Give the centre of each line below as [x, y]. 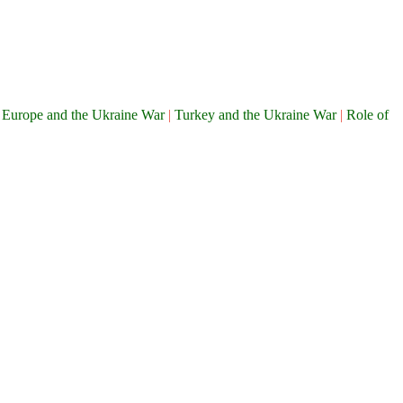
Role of [367, 114]
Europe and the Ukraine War [85, 114]
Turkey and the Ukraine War [257, 114]
